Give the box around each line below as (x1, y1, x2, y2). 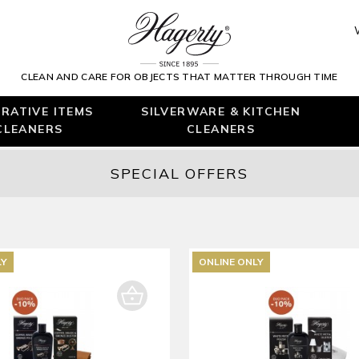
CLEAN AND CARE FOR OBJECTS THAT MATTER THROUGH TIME (21, 71, 338, 83)
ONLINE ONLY (199, 256, 264, 268)
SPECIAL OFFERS (110, 164, 249, 183)
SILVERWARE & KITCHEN (141, 104, 301, 118)
